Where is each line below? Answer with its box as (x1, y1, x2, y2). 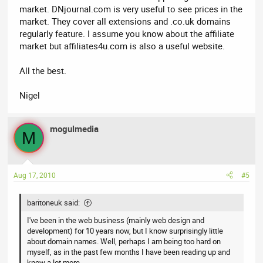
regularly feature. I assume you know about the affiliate (19, 28, 235, 40)
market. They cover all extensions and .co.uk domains (19, 15, 231, 28)
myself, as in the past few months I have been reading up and (27, 246, 231, 257)
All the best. (19, 65, 67, 77)
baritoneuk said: (27, 197, 80, 208)
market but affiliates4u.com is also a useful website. (19, 40, 225, 52)
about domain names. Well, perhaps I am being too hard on (27, 235, 221, 247)
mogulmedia (50, 123, 99, 135)
